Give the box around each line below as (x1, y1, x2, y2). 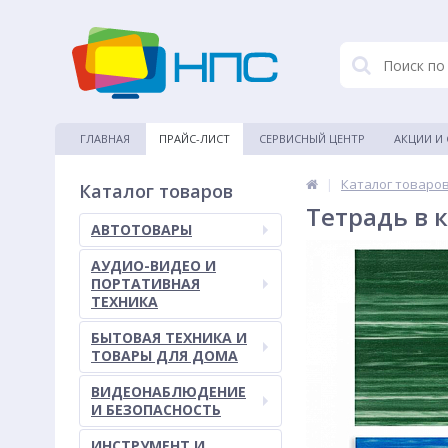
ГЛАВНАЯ (80, 131, 130, 146)
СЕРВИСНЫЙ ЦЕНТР (259, 131, 365, 146)
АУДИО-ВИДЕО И (91, 256, 216, 275)
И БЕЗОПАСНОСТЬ (91, 400, 221, 419)
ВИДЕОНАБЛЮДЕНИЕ (91, 382, 246, 401)
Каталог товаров (79, 179, 233, 203)
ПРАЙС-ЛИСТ (159, 131, 230, 146)
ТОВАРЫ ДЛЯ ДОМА (91, 346, 238, 365)
